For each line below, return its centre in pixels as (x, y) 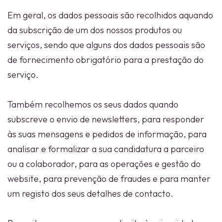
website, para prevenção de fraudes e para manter (109, 179)
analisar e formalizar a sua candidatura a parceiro (106, 149)
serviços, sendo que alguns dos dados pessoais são (106, 45)
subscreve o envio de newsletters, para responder (106, 119)
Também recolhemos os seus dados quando (93, 104)
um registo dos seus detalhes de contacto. (90, 194)
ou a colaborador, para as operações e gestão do (104, 164)
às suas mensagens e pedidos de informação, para (107, 134)
